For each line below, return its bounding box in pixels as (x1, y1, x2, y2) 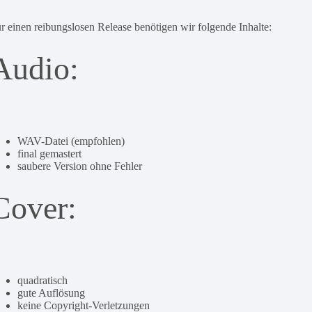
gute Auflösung (17, 287, 86, 299)
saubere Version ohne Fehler (17, 160, 143, 172)
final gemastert (17, 148, 82, 159)
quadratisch (17, 274, 68, 286)
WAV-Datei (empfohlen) (17, 135, 125, 147)
